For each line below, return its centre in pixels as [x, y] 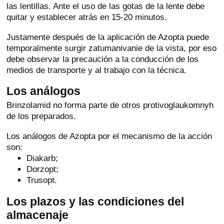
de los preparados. [41, 116]
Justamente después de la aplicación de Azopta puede [108, 37]
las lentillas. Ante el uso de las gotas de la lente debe [106, 6]
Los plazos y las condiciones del [95, 202]
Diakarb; [42, 158]
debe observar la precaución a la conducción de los [103, 59]
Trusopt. [42, 180]
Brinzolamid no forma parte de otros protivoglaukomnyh [110, 105]
